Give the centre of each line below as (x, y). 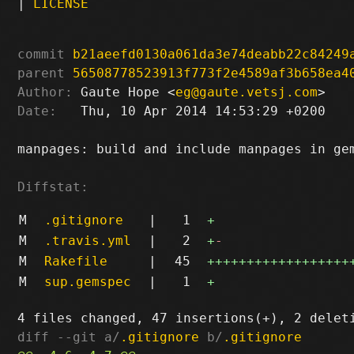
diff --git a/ (69, 337)
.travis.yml (88, 240)
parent (41, 73)
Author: (45, 92)
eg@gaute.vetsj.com (247, 92)
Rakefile (76, 261)
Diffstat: (53, 186)
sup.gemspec (88, 281)
